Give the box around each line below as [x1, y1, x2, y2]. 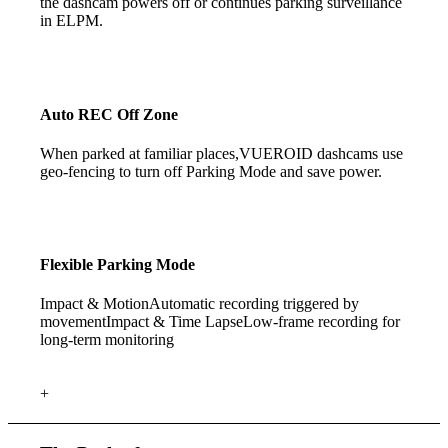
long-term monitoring [40, 331, 175, 349]
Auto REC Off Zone [40, 105, 179, 123]
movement [40, 313, 107, 331]
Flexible [40, 256, 98, 274]
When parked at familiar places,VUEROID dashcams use [40, 144, 404, 162]
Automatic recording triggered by [149, 295, 360, 313]
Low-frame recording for [243, 313, 401, 331]
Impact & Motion [40, 295, 150, 313]
